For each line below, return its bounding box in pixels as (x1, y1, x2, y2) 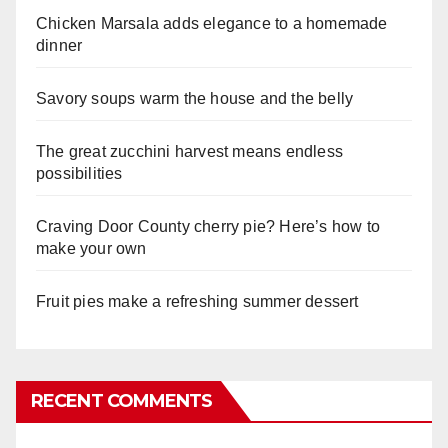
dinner (36, 37, 83, 54)
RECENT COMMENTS (31, 390, 213, 412)
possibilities (36, 165, 123, 182)
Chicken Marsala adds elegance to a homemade (36, 15, 388, 32)
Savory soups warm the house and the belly (36, 90, 354, 107)
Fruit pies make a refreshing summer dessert (36, 293, 359, 310)
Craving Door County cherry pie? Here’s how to (36, 218, 381, 235)
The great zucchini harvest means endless (36, 143, 343, 160)
